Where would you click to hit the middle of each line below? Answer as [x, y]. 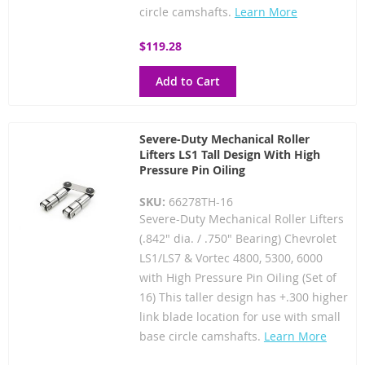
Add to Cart [187, 81]
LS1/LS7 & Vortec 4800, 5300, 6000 [231, 257]
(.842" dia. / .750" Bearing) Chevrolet [237, 238]
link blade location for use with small [240, 316]
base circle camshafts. [201, 336]
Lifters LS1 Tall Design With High [229, 154]
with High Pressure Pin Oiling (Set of [237, 277]
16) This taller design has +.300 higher [243, 297]
